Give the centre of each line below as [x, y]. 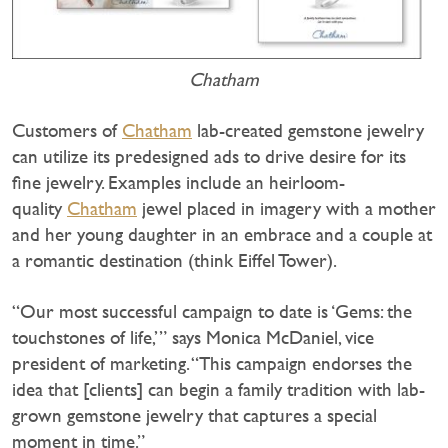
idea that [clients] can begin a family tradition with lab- [218, 389]
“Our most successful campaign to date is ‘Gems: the [212, 311]
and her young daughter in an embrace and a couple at [222, 234]
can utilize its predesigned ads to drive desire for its [209, 156]
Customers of [67, 130]
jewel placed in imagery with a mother [286, 208]
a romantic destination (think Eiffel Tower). [174, 260]
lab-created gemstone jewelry [308, 130]
